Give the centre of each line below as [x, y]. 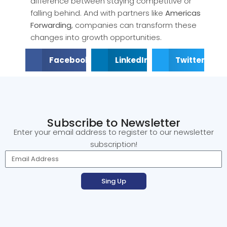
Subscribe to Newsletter [113, 123]
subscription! [113, 144]
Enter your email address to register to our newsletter [113, 132]
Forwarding [51, 25]
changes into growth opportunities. [96, 37]
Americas [183, 13]
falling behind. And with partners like [98, 13]
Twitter [190, 60]
